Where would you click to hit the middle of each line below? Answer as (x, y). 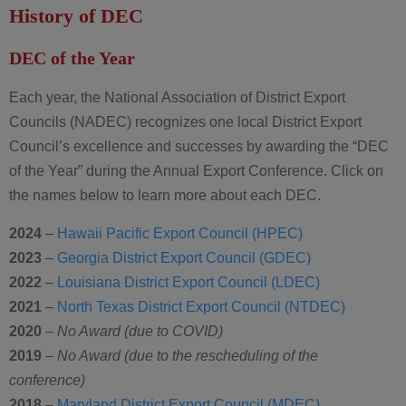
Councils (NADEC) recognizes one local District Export (185, 122)
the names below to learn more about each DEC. (165, 195)
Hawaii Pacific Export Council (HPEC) (180, 233)
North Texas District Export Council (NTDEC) (201, 307)
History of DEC (76, 16)
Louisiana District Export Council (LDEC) (188, 282)
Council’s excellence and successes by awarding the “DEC (199, 146)
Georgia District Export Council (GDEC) (186, 258)
